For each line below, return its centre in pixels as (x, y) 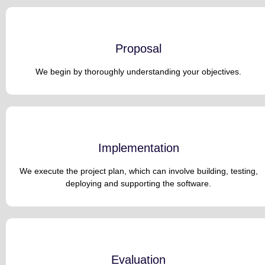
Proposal (138, 49)
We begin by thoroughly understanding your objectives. (138, 72)
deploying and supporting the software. (138, 184)
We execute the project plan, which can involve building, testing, (138, 171)
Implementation (138, 148)
